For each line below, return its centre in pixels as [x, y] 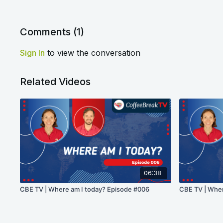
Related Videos [56, 82]
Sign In [33, 53]
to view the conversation [93, 53]
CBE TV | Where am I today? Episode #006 [85, 189]
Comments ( [49, 32]
